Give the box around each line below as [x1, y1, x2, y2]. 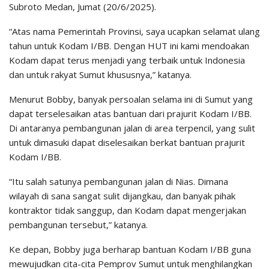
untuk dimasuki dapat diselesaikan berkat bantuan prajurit [9, 136, 245, 148]
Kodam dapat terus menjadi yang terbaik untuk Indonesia [9, 53, 245, 66]
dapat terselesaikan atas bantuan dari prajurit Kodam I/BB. [9, 107, 252, 119]
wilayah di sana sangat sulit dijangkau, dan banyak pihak [9, 189, 235, 202]
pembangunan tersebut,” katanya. [9, 218, 148, 231]
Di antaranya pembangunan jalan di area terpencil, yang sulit [9, 121, 255, 134]
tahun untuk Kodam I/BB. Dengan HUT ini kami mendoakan [9, 39, 249, 52]
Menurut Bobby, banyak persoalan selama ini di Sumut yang [9, 92, 253, 105]
